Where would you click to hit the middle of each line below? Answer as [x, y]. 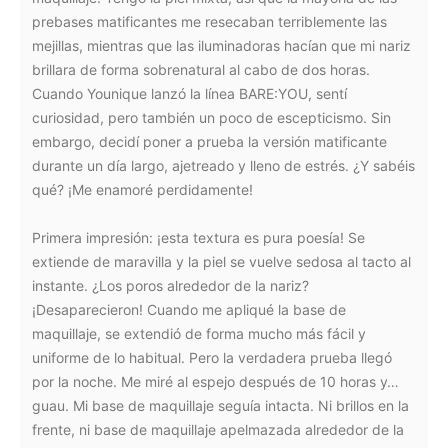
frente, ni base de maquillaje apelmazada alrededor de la [218, 429]
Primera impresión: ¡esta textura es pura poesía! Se [198, 237]
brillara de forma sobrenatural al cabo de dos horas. [201, 69]
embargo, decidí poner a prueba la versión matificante [209, 141]
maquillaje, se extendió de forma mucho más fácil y [199, 333]
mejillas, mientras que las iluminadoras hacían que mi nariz [221, 45]
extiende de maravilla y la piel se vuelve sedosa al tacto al [221, 261]
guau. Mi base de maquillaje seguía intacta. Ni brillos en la [220, 405]
